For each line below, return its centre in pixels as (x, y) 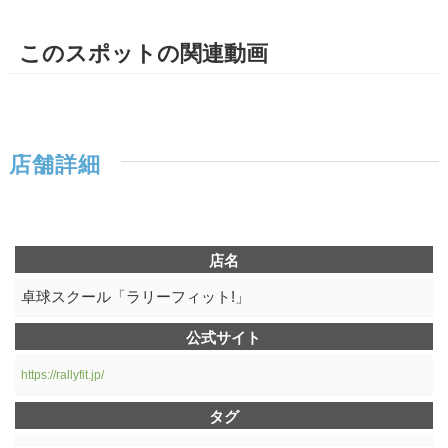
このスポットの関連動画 (143, 53)
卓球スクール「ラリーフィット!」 (135, 296)
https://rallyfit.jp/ (62, 375)
